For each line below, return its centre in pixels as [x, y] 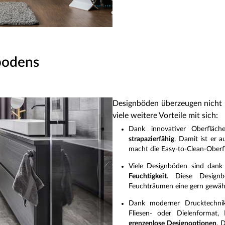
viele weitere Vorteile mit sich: [165, 116]
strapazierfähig [151, 139]
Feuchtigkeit [148, 176]
